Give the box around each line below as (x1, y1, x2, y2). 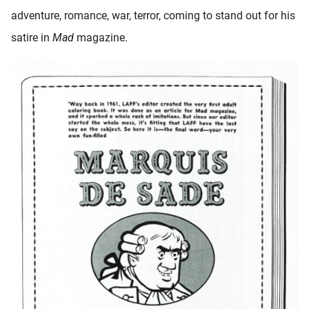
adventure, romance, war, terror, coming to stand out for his (11, 9, 295, 23)
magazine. (74, 31, 128, 45)
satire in (11, 31, 52, 45)
